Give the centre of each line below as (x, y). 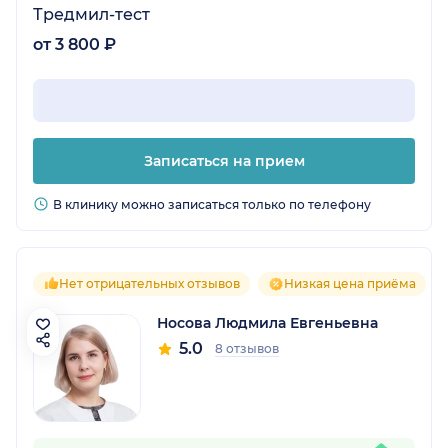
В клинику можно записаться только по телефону (212, 205)
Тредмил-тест (91, 15)
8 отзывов (247, 349)
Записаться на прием (224, 161)
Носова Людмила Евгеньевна (267, 323)
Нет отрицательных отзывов (149, 284)
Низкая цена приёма (350, 284)
